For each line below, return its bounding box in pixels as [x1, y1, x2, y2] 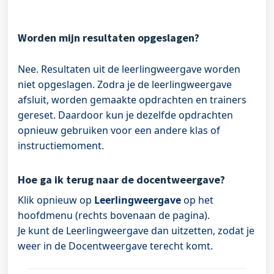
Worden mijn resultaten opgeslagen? [18, 31, 199, 45]
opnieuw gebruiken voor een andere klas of [18, 124, 220, 137]
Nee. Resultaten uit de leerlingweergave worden [18, 62, 240, 76]
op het [181, 193, 213, 207]
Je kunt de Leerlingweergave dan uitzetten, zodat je [18, 224, 254, 237]
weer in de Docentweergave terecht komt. [18, 239, 215, 253]
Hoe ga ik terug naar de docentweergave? [18, 172, 225, 187]
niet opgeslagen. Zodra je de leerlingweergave [18, 78, 232, 91]
